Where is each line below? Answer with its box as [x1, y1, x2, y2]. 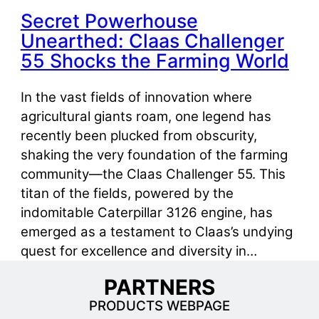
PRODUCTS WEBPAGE [89, 298, 230, 315]
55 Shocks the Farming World [20, 49, 289, 73]
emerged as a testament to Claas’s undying [20, 224, 293, 241]
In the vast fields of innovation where [20, 89, 252, 106]
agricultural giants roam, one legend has [20, 108, 271, 125]
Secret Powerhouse [20, 9, 198, 33]
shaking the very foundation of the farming [20, 147, 288, 164]
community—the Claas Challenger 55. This [20, 166, 286, 183]
